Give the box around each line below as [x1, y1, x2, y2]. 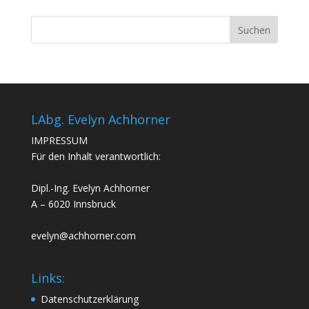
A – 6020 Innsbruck [30, 197, 116, 210]
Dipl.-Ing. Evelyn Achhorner [30, 181, 150, 195]
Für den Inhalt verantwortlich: [30, 150, 161, 163]
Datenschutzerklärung [40, 292, 139, 306]
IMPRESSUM [30, 134, 88, 147]
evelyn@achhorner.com [30, 229, 136, 242]
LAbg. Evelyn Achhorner [30, 111, 170, 128]
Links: [30, 270, 65, 287]
